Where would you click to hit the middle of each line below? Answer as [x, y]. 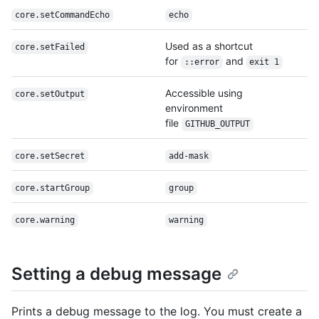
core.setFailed [49, 47]
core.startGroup [52, 188]
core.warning [45, 220]
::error [202, 62]
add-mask [188, 156]
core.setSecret [49, 156]
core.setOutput [49, 94]
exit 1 [265, 62]
